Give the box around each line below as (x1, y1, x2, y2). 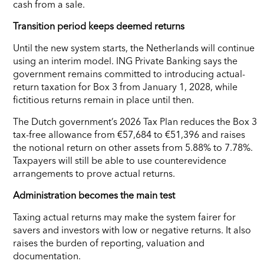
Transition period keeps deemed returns (13, 19, 184, 32)
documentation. (13, 249, 81, 262)
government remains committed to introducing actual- (13, 67, 245, 80)
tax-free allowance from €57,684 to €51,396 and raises (13, 128, 245, 140)
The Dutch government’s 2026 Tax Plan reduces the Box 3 (13, 115, 257, 127)
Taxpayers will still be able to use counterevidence (13, 154, 226, 166)
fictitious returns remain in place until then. (13, 93, 194, 105)
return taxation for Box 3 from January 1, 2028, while (13, 80, 237, 93)
